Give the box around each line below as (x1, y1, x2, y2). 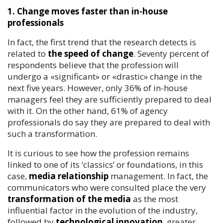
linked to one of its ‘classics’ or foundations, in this (7, 159, 203, 170)
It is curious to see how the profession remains (7, 147, 189, 159)
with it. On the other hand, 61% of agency (7, 105, 168, 116)
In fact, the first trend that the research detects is (7, 36, 196, 48)
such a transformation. (7, 128, 97, 139)
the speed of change (48, 48, 133, 59)
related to (7, 48, 48, 59)
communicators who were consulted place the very (7, 182, 206, 193)
